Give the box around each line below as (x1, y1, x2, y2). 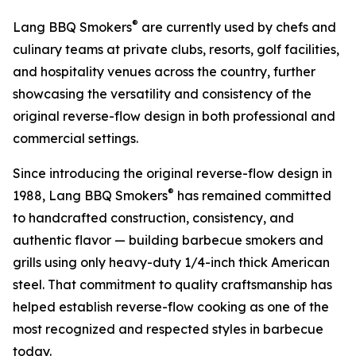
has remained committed (174, 188, 331, 204)
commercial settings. (13, 130, 138, 147)
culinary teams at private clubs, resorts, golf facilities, (13, 41, 339, 58)
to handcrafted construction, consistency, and (13, 210, 294, 226)
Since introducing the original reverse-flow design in (13, 165, 332, 182)
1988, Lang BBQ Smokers (13, 188, 168, 204)
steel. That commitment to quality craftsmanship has (13, 277, 332, 293)
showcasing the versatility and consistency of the (13, 86, 311, 103)
